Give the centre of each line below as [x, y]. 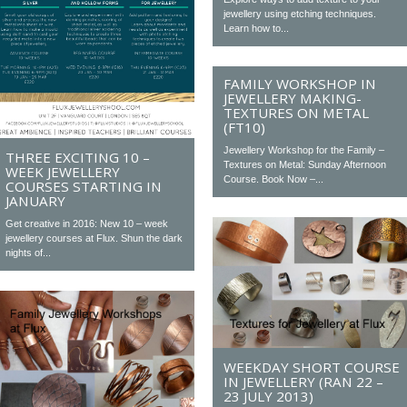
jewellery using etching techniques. [300, 14]
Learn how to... [257, 29]
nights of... [29, 252]
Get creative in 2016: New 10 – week [87, 223]
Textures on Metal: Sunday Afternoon [305, 164]
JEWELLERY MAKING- [293, 98]
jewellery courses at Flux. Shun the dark [94, 238]
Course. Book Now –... [274, 179]
